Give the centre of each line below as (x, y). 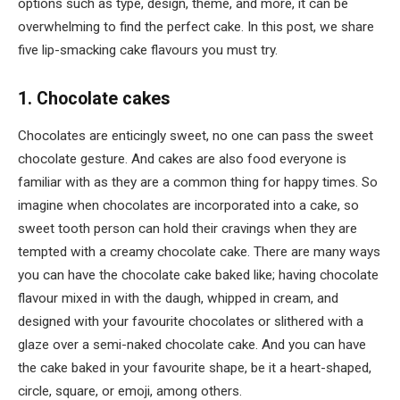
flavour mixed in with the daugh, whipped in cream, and (178, 299)
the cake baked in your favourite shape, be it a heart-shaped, (195, 368)
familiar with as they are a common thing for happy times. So (198, 183)
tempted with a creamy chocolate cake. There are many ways (199, 252)
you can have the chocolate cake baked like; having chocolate (198, 275)
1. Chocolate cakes (94, 98)
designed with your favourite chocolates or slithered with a (191, 322)
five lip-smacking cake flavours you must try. (148, 50)
